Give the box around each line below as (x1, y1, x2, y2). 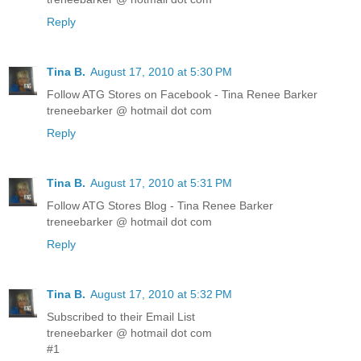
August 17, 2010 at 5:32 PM (90, 288, 232, 301)
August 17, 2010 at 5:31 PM (90, 176, 232, 190)
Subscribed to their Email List (47, 310, 195, 324)
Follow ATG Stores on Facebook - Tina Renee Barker (47, 88, 317, 102)
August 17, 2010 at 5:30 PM (90, 65, 232, 79)
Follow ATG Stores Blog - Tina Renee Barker (47, 199, 273, 213)
